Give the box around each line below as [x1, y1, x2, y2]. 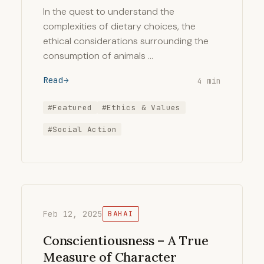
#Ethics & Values [101, 103, 181, 113]
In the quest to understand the [43, 5, 174, 18]
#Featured [48, 103, 93, 113]
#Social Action [48, 124, 117, 135]
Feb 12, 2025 [43, 209, 103, 220]
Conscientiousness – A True [43, 232, 209, 249]
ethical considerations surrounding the [43, 35, 209, 47]
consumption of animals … [43, 49, 153, 62]
